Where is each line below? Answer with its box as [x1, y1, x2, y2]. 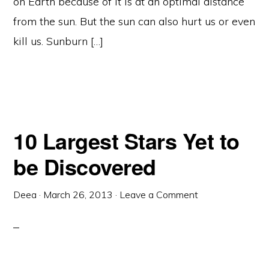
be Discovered [13, 151, 156, 182]
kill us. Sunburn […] [13, 34, 104, 48]
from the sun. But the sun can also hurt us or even [13, 14, 256, 28]
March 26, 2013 [43, 189, 113, 201]
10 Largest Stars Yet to [13, 125, 240, 156]
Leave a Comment [119, 189, 199, 201]
